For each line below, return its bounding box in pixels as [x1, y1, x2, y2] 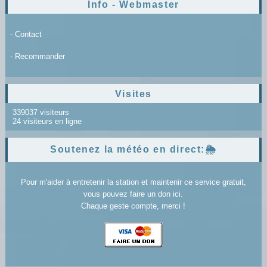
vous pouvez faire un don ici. [83, 189, 184, 198]
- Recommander [10, 51, 65, 61]
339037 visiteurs [10, 107, 69, 117]
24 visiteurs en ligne [10, 116, 82, 126]
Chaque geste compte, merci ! [81, 201, 186, 210]
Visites [114, 88, 153, 99]
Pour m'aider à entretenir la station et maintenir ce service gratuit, [20, 177, 246, 187]
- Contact [10, 29, 42, 39]
